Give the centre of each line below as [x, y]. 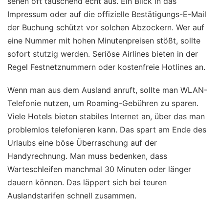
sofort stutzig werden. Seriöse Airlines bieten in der [103, 54]
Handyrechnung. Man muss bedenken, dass [87, 156]
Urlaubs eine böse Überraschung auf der [82, 143]
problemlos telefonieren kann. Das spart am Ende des [107, 130]
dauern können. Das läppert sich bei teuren [87, 183]
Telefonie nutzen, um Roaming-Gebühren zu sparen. [103, 103]
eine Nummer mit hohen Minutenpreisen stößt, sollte [104, 41]
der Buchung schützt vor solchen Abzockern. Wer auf [106, 28]
